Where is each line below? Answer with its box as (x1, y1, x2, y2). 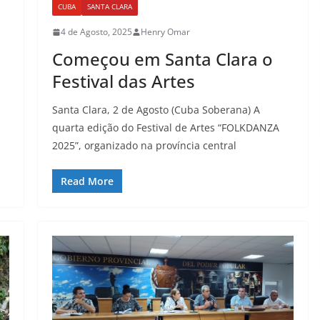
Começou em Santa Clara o (51, 47, 273, 71)
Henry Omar (140, 26, 190, 39)
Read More (60, 174, 114, 189)
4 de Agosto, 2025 (60, 26, 132, 39)
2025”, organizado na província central (51, 139, 236, 153)
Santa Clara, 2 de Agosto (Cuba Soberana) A (51, 103, 260, 117)
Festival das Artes (51, 69, 195, 94)
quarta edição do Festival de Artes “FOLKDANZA (51, 121, 279, 135)
